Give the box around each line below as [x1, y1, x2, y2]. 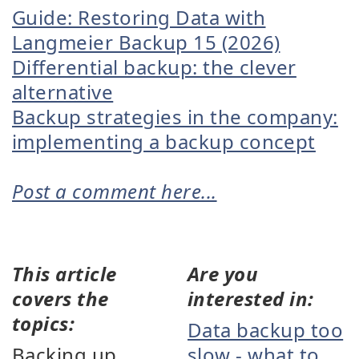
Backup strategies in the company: [12, 103, 338, 130]
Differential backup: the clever [12, 54, 296, 80]
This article [12, 260, 117, 287]
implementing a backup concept [12, 128, 316, 155]
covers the [12, 285, 109, 312]
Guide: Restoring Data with [12, 4, 266, 30]
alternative [12, 79, 114, 105]
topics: [12, 310, 75, 337]
